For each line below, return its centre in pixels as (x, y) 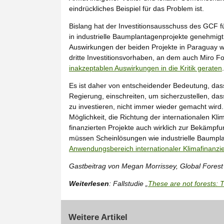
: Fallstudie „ (128, 183)
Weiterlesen (89, 183)
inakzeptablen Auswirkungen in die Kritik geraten (145, 68)
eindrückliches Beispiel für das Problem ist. (136, 8)
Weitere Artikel (98, 217)
